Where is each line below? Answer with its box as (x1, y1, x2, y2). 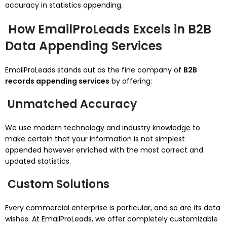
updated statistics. (5, 156, 71, 166)
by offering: (109, 76, 152, 86)
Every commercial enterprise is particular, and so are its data (5, 203, 220, 213)
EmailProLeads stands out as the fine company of (5, 65, 183, 75)
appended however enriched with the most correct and (5, 145, 203, 155)
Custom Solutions (5, 176, 109, 192)
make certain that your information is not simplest (5, 134, 185, 144)
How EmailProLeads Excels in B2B (5, 21, 211, 37)
